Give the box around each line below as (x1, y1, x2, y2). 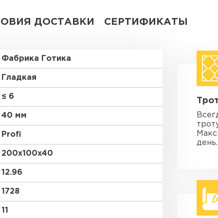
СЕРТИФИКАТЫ (104, 18, 188, 26)
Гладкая (1, 74, 36, 81)
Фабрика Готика (1, 55, 71, 62)
